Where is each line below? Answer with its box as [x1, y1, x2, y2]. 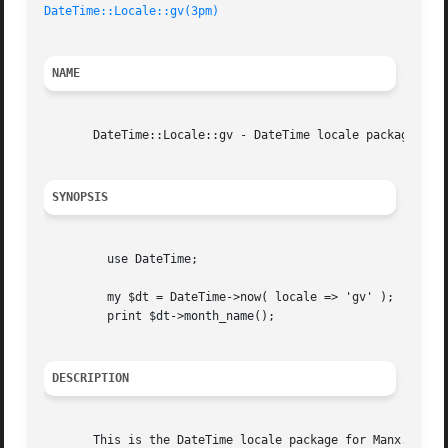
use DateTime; [44, 252, 101, 267]
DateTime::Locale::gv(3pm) [44, 4, 220, 19]
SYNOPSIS [52, 190, 109, 205]
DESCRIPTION [52, 371, 130, 386]
